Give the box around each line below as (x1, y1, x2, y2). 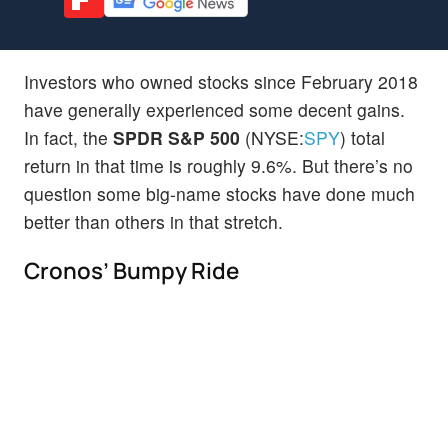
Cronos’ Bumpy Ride (24, 254, 239, 286)
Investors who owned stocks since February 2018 (24, 68, 418, 94)
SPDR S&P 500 (113, 124, 240, 150)
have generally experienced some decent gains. (24, 96, 405, 122)
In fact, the (24, 124, 113, 150)
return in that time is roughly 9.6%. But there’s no (24, 152, 413, 178)
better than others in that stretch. (24, 208, 283, 234)
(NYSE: (240, 124, 304, 150)
